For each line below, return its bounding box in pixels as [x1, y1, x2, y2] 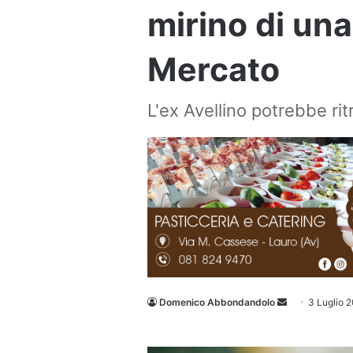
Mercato [147, 50, 280, 89]
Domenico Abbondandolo [159, 296, 275, 309]
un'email [286, 314, 323, 327]
